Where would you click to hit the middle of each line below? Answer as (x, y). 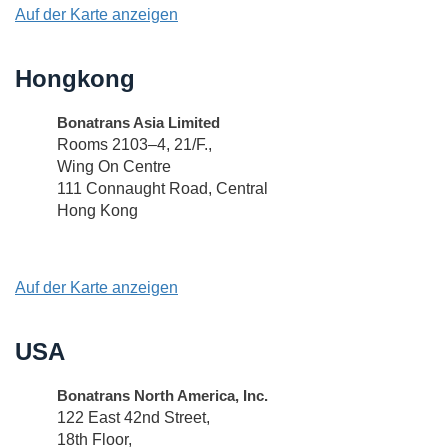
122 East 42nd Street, (133, 417)
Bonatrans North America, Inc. (162, 395)
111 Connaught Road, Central (162, 188)
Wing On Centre (114, 166)
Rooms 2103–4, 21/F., (134, 144)
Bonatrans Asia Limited (138, 122)
